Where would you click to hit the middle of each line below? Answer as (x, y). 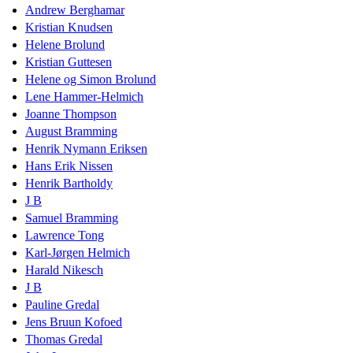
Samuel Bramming (72, 217)
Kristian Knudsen (69, 27)
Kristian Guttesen (69, 61)
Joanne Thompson (71, 113)
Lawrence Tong (65, 235)
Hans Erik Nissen (69, 165)
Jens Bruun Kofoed (74, 321)
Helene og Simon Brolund (91, 79)
